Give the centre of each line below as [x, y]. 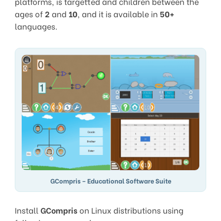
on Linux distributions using [130, 210]
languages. [36, 26]
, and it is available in [119, 14]
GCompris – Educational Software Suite [110, 181]
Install [28, 210]
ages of [30, 14]
